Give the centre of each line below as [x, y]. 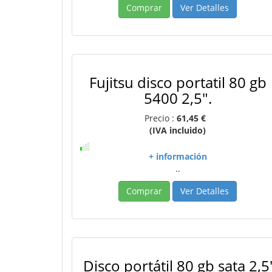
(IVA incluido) [178, 130]
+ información [178, 156]
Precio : [161, 118]
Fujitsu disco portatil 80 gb [178, 82]
